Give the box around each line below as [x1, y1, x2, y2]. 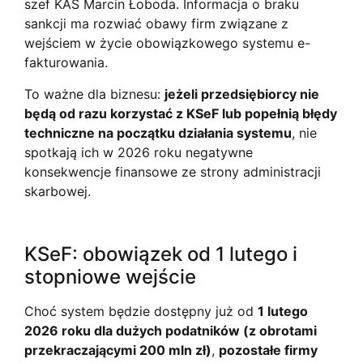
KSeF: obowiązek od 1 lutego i [24, 242, 297, 267]
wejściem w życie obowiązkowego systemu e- [24, 35, 310, 52]
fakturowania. [24, 54, 108, 71]
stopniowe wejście [24, 265, 196, 289]
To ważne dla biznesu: [24, 85, 164, 102]
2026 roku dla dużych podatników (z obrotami [24, 322, 317, 340]
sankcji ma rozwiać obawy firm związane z [24, 15, 288, 32]
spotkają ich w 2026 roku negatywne [24, 143, 253, 160]
